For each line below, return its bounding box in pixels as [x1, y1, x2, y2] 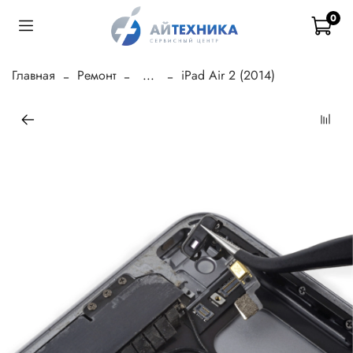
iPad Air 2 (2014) [181, 65, 275, 84]
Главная [12, 65, 55, 84]
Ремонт [77, 65, 116, 84]
